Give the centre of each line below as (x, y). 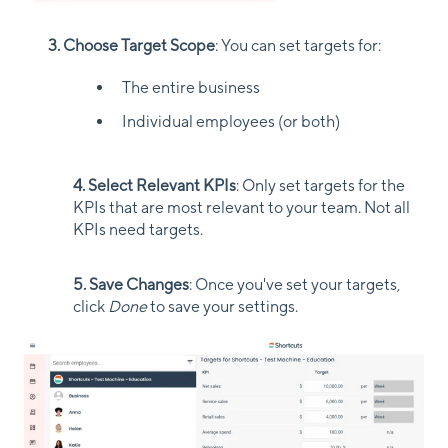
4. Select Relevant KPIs (154, 185)
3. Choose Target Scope (131, 46)
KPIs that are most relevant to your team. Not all (241, 207)
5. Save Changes (131, 284)
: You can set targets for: (298, 46)
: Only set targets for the (320, 185)
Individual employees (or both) (231, 121)
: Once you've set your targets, (295, 284)
